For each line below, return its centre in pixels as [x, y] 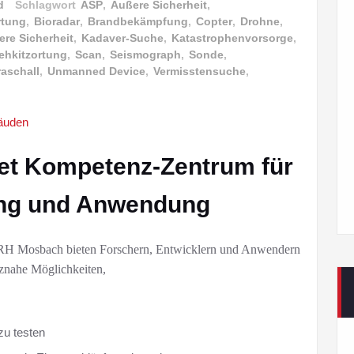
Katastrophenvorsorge [232, 38]
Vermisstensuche [200, 71]
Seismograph [145, 54]
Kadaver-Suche [122, 38]
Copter [214, 21]
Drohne [260, 21]
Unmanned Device [96, 71]
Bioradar [57, 21]
